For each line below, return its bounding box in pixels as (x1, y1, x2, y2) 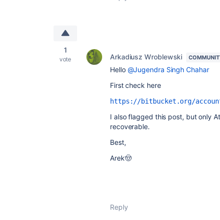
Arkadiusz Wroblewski (110, 53, 183, 61)
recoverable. (110, 122, 150, 131)
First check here (110, 81, 163, 89)
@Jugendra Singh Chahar (127, 65, 209, 74)
